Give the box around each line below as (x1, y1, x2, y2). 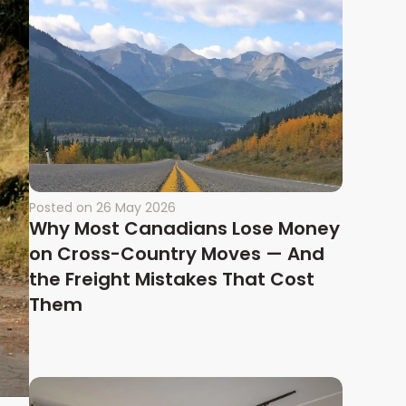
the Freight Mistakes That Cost (29, 266, 314, 293)
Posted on (29, 198, 92, 217)
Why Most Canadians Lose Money (29, 216, 340, 242)
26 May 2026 (96, 198, 176, 217)
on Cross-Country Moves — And (29, 241, 324, 267)
